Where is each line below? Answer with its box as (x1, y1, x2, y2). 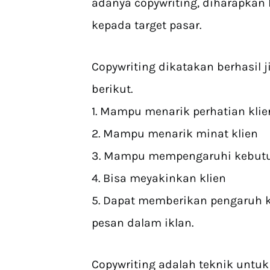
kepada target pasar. (92, 18, 201, 32)
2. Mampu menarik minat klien (92, 127, 258, 140)
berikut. (92, 82, 133, 96)
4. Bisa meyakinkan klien (92, 171, 226, 185)
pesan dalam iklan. (92, 216, 193, 230)
